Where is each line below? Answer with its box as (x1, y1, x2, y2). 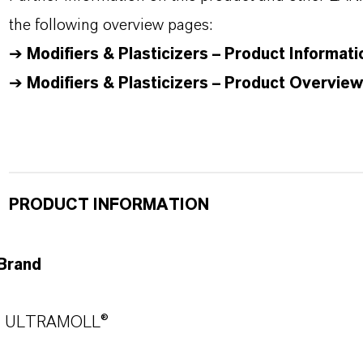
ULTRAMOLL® (4, 314, 109, 331)
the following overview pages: (8, 17, 212, 33)
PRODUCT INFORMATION (8, 197, 209, 213)
